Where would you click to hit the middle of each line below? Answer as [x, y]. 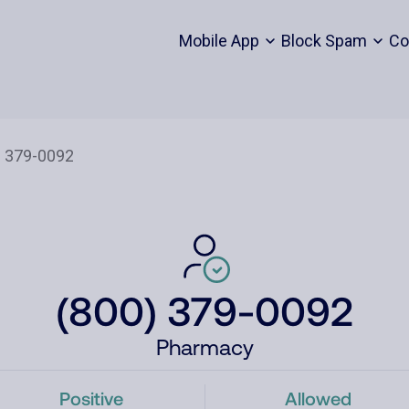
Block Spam [324, 41]
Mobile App [219, 41]
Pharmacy [204, 347]
